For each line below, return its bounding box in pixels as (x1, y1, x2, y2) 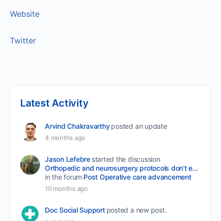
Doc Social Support (45, 205, 105, 214)
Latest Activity (20, 97, 89, 109)
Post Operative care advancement (83, 172, 191, 181)
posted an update (111, 121, 167, 130)
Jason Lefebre (45, 154, 90, 163)
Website (10, 8, 39, 19)
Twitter (10, 35, 36, 45)
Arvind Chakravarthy (45, 121, 110, 130)
